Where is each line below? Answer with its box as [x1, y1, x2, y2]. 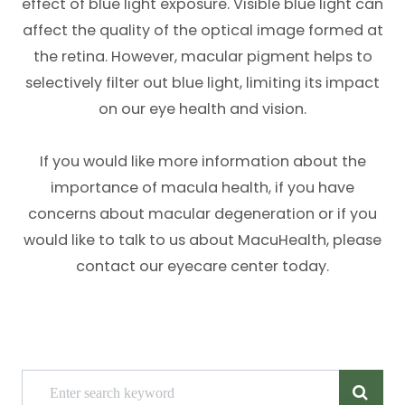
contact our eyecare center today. [76, 256, 329, 278]
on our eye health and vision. [99, 99, 306, 120]
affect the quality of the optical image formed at [22, 20, 383, 42]
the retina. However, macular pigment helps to [33, 46, 372, 68]
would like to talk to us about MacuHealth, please [24, 230, 381, 251]
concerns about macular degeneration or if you [28, 203, 377, 225]
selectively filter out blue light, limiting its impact [25, 72, 380, 94]
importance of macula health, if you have [51, 177, 354, 199]
